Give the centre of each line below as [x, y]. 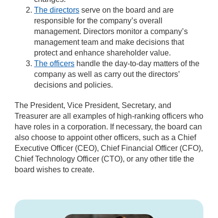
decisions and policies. [73, 85]
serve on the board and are [127, 10]
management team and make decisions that [109, 42]
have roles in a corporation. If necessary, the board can [108, 127]
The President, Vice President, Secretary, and [93, 106]
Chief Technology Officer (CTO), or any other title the [104, 159]
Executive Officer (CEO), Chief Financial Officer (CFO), [109, 148]
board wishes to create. [54, 170]
